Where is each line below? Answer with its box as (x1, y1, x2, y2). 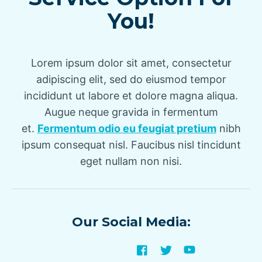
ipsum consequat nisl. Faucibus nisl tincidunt (21, 138, 241, 151)
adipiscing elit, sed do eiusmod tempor (36, 73, 226, 85)
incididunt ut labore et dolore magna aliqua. (24, 89, 238, 102)
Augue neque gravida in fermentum (44, 105, 218, 118)
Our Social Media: (71, 214, 191, 230)
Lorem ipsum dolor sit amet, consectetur (30, 56, 232, 69)
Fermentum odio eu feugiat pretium (37, 122, 216, 135)
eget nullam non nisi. (80, 154, 182, 167)
